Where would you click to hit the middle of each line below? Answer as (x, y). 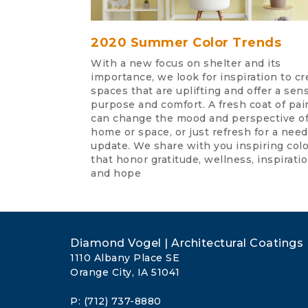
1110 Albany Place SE (125, 257)
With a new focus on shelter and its (186, 63)
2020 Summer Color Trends (186, 42)
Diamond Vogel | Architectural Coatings (187, 243)
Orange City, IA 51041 (125, 272)
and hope (116, 173)
